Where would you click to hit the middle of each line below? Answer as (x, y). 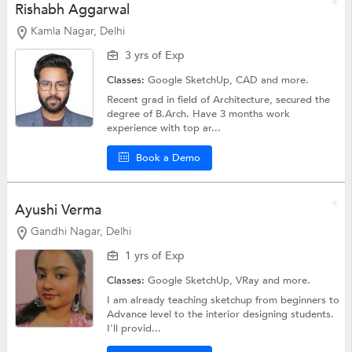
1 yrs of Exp (155, 255)
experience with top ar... (164, 128)
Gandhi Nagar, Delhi (81, 232)
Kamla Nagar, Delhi (77, 31)
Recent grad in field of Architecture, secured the (219, 100)
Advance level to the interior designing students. (221, 314)
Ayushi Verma (58, 211)
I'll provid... (134, 328)
